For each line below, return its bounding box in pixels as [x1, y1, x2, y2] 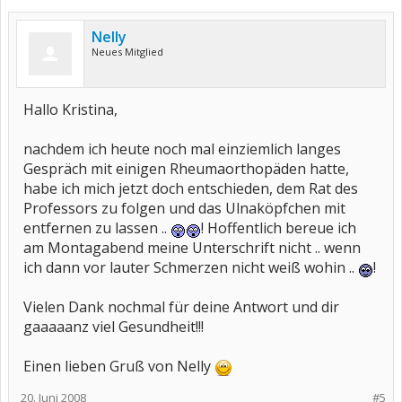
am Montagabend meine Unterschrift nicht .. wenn [23, 238, 361, 258]
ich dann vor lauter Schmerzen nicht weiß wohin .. [23, 258, 358, 277]
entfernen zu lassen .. [23, 218, 170, 238]
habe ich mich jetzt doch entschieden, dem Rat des [23, 179, 358, 198]
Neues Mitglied [92, 45, 163, 58]
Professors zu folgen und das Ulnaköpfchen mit [23, 198, 345, 218]
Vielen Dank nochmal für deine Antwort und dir [23, 297, 339, 317]
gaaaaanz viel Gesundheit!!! [23, 317, 204, 336]
